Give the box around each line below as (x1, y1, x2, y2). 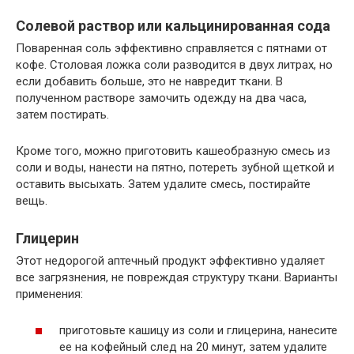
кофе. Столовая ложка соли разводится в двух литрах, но (16, 57, 333, 72)
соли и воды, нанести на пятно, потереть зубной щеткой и (16, 160, 334, 175)
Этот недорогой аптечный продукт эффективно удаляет (16, 253, 325, 268)
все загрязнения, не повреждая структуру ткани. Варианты (16, 269, 337, 284)
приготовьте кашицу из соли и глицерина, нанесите (59, 323, 337, 338)
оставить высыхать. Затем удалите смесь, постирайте (16, 176, 311, 191)
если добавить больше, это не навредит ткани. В (16, 73, 283, 88)
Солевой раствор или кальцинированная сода (16, 17, 330, 34)
